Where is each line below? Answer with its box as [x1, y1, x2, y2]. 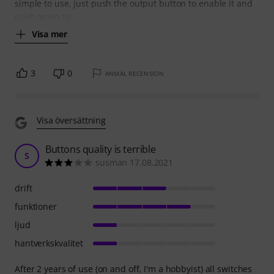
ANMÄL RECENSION [105, 68, 165, 78]
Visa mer [32, 28, 67, 40]
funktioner [15, 200, 57, 212]
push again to [15, 10, 70, 23]
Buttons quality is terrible [45, 142, 156, 156]
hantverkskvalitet [15, 237, 84, 249]
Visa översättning [37, 114, 106, 126]
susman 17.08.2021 [95, 156, 174, 168]
